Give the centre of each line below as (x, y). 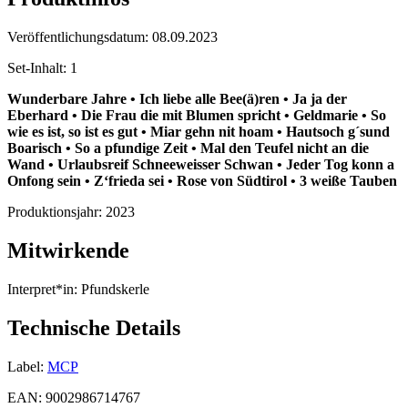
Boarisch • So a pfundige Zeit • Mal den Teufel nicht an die (188, 148)
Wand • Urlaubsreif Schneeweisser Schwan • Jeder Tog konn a (201, 165)
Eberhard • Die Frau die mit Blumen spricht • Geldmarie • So (197, 116)
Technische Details (94, 328)
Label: (25, 366)
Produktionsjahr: (56, 212)
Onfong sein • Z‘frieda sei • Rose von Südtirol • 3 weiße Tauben (202, 181)
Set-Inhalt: (39, 68)
